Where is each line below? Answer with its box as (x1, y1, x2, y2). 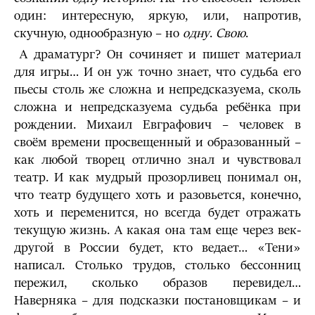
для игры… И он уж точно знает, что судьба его (14, 65, 301, 79)
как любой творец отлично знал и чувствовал (14, 153, 301, 167)
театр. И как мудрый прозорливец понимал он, (14, 170, 301, 185)
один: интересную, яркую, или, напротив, (14, 8, 301, 23)
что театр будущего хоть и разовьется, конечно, (14, 188, 301, 202)
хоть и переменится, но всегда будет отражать (14, 205, 301, 220)
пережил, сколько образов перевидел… (14, 276, 301, 290)
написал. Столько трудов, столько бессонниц (14, 258, 301, 273)
